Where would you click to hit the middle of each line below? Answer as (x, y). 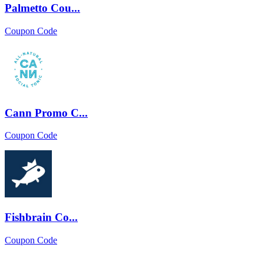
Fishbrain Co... (41, 217)
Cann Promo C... (46, 113)
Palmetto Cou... (42, 8)
